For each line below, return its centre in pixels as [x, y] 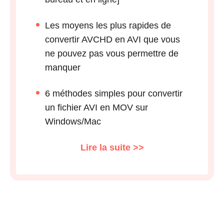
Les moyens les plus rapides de [108, 26]
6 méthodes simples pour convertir [114, 94]
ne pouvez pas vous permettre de [112, 54]
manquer [63, 68]
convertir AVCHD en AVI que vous [112, 40]
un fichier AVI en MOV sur [96, 108]
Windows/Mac [73, 122]
